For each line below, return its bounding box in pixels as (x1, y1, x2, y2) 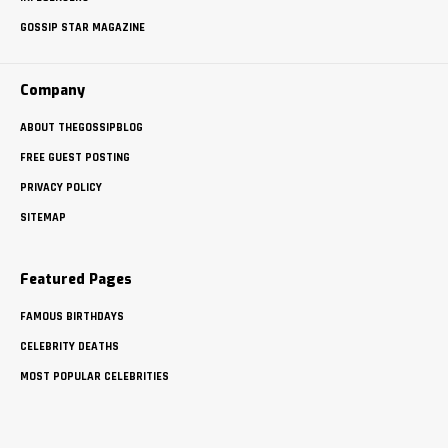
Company (20, 81, 85, 101)
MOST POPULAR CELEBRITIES (20, 369, 169, 385)
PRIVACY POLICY (20, 180, 102, 196)
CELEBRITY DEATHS (20, 339, 119, 355)
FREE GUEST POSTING (20, 150, 130, 166)
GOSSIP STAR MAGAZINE (20, 20, 145, 36)
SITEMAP (20, 210, 66, 226)
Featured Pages (20, 270, 132, 290)
